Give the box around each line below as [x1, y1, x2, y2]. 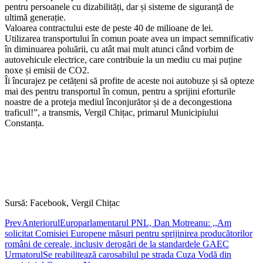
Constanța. [5, 118, 44, 129]
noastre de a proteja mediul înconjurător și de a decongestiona [5, 97, 232, 107]
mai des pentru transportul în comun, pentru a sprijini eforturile [5, 86, 235, 97]
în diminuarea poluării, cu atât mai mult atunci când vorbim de [5, 44, 234, 55]
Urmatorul [5, 249, 43, 260]
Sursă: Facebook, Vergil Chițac [5, 198, 120, 208]
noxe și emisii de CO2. [5, 65, 89, 76]
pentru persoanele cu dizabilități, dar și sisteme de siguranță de [5, 2, 234, 12]
